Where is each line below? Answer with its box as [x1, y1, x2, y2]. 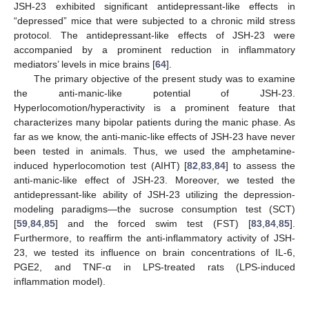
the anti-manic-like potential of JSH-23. [14, 87, 295, 99]
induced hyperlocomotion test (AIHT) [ [14, 159, 188, 171]
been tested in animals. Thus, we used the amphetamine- [14, 145, 295, 157]
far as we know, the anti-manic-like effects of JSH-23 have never [14, 130, 295, 142]
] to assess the [226, 159, 296, 171]
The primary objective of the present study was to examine [33, 72, 295, 84]
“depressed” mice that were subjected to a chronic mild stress [14, 14, 295, 26]
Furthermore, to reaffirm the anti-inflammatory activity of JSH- [14, 232, 295, 243]
